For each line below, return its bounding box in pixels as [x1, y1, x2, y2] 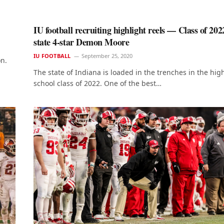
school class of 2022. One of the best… [33, 78, 161, 88]
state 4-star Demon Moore [33, 35, 129, 49]
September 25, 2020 [81, 52, 133, 60]
